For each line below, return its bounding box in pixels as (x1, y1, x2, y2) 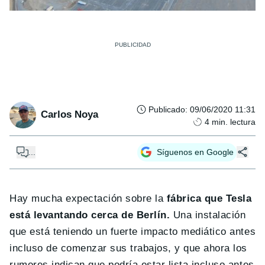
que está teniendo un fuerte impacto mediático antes (9, 225, 256, 237)
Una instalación (170, 209, 246, 221)
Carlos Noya (41, 109, 98, 121)
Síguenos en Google (157, 147, 234, 157)
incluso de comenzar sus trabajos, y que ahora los (9, 242, 247, 254)
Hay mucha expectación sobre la (9, 192, 167, 204)
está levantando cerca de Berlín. (9, 209, 170, 221)
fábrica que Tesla (166, 192, 252, 204)
